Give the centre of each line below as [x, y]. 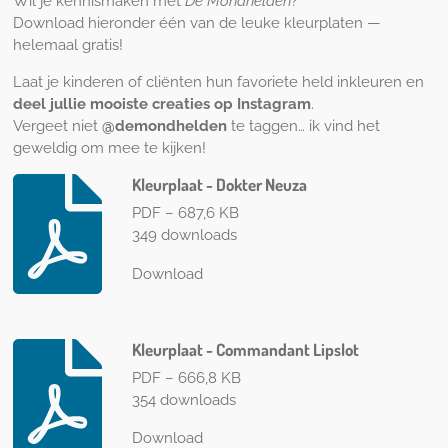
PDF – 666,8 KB [187, 378]
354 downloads [184, 400]
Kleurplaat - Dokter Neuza [220, 184]
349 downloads [185, 235]
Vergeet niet [57, 126]
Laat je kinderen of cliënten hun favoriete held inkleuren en [218, 82]
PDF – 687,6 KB [186, 213]
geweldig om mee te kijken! [109, 148]
